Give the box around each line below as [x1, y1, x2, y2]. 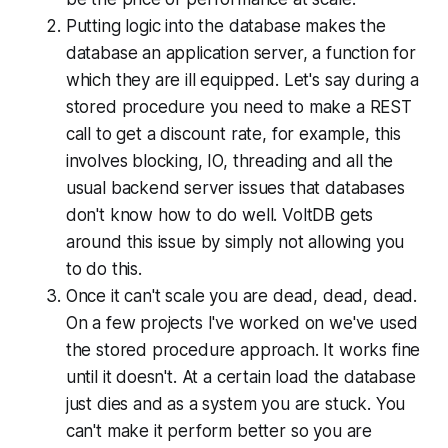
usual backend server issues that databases [65, 177, 405, 198]
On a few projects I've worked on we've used [65, 312, 418, 333]
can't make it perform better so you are [65, 420, 373, 441]
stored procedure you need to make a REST [65, 96, 412, 117]
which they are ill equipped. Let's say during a [65, 69, 419, 90]
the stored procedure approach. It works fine [65, 339, 421, 360]
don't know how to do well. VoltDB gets [65, 204, 374, 225]
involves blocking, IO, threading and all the [65, 150, 394, 171]
